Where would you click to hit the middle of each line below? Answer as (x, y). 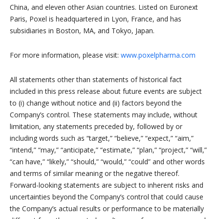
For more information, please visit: (65, 55)
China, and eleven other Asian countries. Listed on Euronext (104, 7)
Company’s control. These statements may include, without (104, 115)
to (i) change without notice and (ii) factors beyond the (96, 103)
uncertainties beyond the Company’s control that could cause (107, 197)
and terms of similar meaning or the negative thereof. (95, 174)
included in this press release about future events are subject (106, 91)
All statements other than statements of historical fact (96, 80)
